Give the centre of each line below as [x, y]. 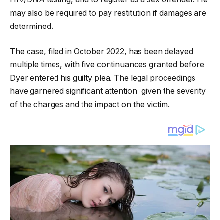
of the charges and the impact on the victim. [90, 105]
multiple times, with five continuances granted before [107, 65]
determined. [31, 26]
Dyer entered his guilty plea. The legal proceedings [103, 78]
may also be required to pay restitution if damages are [108, 13]
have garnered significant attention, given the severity [108, 91]
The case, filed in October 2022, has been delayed [101, 52]
